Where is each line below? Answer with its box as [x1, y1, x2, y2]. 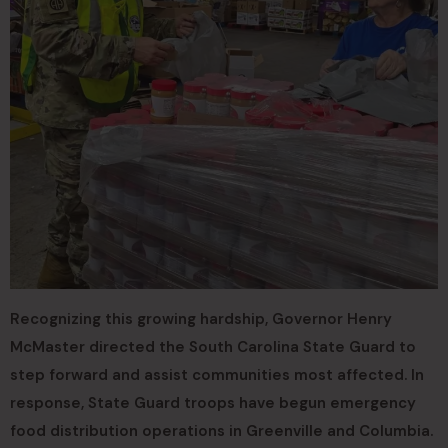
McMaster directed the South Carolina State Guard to [10, 337, 416, 357]
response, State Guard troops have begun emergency [10, 393, 416, 413]
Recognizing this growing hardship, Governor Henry [10, 309, 392, 329]
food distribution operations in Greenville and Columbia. [10, 421, 433, 441]
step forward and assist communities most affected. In [10, 365, 424, 385]
